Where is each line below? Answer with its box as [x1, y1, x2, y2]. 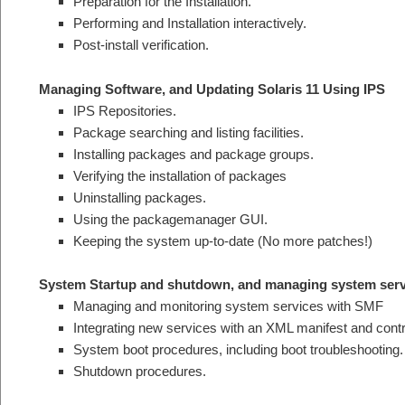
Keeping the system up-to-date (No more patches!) [72, 232, 372, 249]
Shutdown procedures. [72, 363, 206, 380]
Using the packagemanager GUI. [72, 211, 268, 227]
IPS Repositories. [72, 102, 176, 118]
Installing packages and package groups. [72, 146, 314, 162]
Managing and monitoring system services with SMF [72, 298, 383, 315]
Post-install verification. [72, 37, 209, 53]
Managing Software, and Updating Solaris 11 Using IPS [39, 80, 385, 97]
